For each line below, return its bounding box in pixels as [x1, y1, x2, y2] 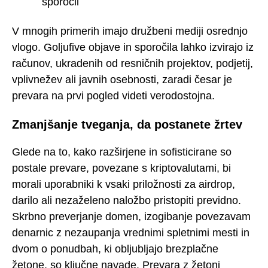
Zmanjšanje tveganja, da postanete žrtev [12, 117, 242, 131]
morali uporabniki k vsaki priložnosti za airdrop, [12, 178, 235, 191]
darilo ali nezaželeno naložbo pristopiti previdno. [12, 194, 241, 207]
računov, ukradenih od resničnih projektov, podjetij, [12, 57, 253, 69]
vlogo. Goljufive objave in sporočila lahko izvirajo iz [12, 41, 254, 53]
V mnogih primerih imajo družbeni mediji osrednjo [12, 25, 248, 37]
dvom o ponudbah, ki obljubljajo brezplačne [12, 243, 218, 255]
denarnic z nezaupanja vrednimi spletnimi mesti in [12, 227, 249, 239]
